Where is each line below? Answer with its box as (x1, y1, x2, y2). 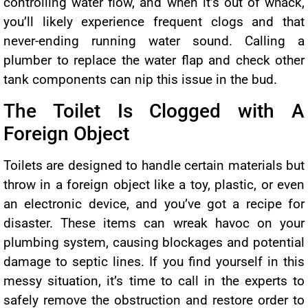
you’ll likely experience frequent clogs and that (3, 14, 305, 30)
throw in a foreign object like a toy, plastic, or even (3, 176, 305, 192)
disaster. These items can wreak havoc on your (3, 214, 305, 231)
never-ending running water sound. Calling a (3, 33, 305, 49)
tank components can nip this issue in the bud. (3, 71, 277, 88)
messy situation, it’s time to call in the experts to (3, 272, 305, 289)
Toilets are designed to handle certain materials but (3, 157, 305, 173)
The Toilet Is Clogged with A (3, 99, 305, 122)
